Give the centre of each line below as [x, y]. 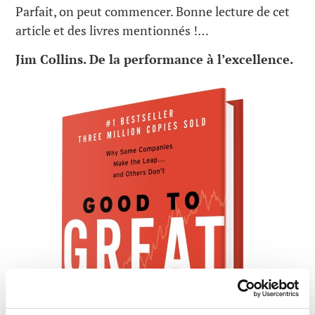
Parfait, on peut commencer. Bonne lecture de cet [153, 12]
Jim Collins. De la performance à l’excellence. [155, 59]
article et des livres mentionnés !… [112, 31]
